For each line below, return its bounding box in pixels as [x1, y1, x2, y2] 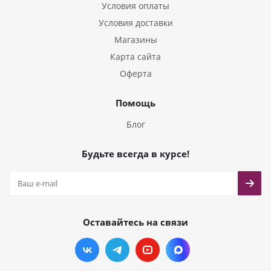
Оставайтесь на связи [83, 216, 188, 228]
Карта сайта [110, 51, 161, 62]
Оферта [119, 68, 152, 79]
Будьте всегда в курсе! [82, 148, 189, 160]
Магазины [114, 34, 157, 45]
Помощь [116, 97, 155, 109]
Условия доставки [98, 17, 173, 28]
